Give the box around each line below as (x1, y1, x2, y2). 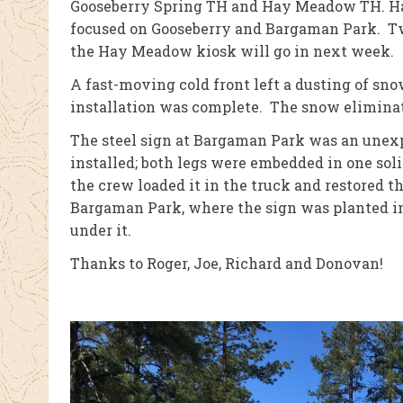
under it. (69, 220, 131, 239)
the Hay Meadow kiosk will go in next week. (69, 41, 394, 60)
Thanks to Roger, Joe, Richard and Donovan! (69, 254, 383, 273)
